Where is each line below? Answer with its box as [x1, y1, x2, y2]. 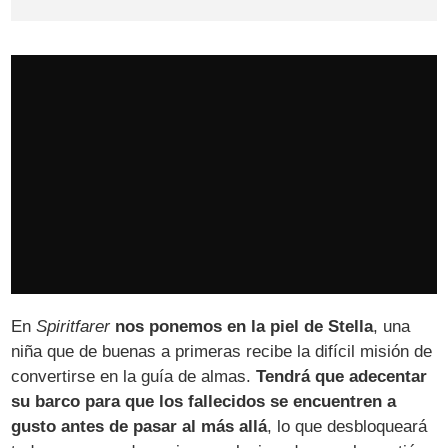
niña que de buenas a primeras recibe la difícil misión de [11, 342, 433, 362]
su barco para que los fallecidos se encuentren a [11, 392, 397, 412]
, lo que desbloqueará [267, 417, 428, 437]
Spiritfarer [36, 317, 111, 337]
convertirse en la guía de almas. [11, 367, 257, 387]
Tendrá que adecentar [256, 367, 428, 387]
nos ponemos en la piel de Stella [115, 317, 374, 337]
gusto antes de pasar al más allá [11, 417, 268, 437]
